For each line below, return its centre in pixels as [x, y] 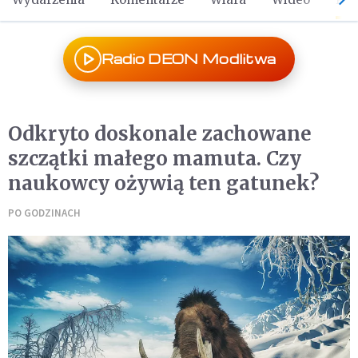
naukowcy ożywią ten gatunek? [163, 183]
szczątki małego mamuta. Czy [155, 159]
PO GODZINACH [44, 213]
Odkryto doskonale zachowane [160, 134]
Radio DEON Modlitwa [189, 59]
